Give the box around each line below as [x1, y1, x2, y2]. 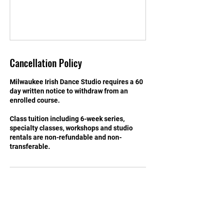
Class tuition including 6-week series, [10, 114, 125, 123]
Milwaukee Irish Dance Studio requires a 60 [10, 77, 143, 86]
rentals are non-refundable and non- [10, 133, 122, 141]
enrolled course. [10, 96, 60, 104]
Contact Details [10, 182, 68, 197]
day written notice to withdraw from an [10, 87, 128, 95]
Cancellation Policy [10, 55, 82, 70]
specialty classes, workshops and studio [10, 124, 133, 132]
